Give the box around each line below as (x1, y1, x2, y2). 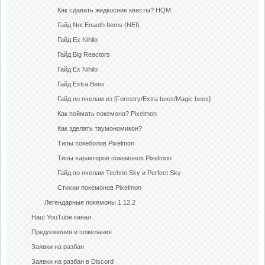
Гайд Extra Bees (57, 80, 105, 88)
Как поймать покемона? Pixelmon (57, 110, 157, 117)
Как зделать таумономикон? (57, 125, 142, 132)
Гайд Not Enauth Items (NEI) (57, 21, 140, 28)
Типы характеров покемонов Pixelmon (57, 154, 172, 161)
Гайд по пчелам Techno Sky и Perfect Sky (57, 169, 181, 176)
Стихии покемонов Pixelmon (57, 184, 141, 191)
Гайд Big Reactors (57, 51, 110, 58)
